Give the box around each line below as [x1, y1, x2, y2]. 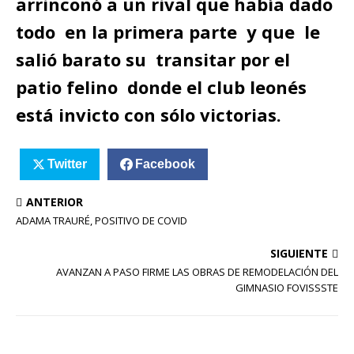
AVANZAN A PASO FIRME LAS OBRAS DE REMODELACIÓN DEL [56, 264, 338, 279]
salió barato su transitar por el [16, 47, 290, 71]
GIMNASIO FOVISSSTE [235, 280, 338, 295]
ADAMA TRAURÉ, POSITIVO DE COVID [16, 213, 187, 228]
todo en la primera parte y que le [16, 20, 320, 43]
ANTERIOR [26, 194, 83, 209]
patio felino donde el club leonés [16, 75, 307, 99]
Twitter [47, 156, 87, 171]
